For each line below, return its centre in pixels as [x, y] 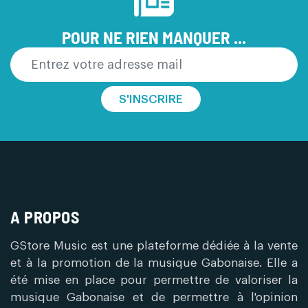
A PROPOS [45, 217]
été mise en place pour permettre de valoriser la [154, 280]
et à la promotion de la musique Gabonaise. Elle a [154, 263]
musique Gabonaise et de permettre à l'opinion [154, 297]
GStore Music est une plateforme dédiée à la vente [154, 246]
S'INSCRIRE [151, 99]
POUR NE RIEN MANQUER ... [154, 37]
